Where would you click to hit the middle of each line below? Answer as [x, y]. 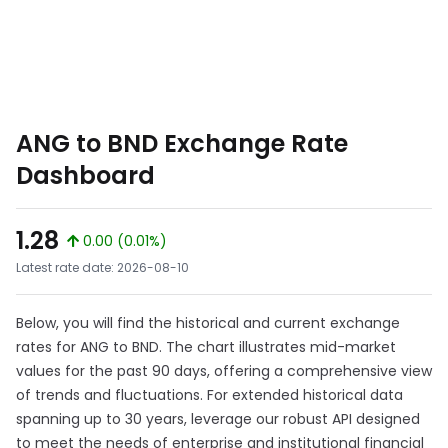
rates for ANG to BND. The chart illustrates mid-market [206, 347]
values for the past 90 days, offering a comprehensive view [224, 371]
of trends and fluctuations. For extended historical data [209, 395]
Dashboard [85, 175]
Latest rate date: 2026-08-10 [102, 267]
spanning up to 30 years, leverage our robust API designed [218, 419]
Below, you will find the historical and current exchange [208, 323]
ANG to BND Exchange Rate [182, 143]
